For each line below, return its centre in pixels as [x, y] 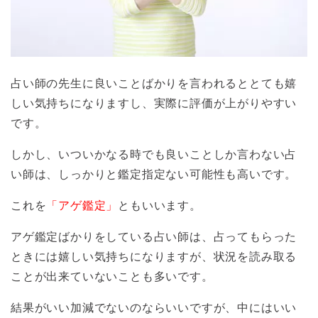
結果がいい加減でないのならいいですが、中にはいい [154, 307]
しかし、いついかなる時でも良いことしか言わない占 [154, 154]
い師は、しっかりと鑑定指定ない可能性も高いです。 [154, 174]
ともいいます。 [160, 205]
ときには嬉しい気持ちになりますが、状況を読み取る [154, 256]
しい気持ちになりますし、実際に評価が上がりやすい [154, 103]
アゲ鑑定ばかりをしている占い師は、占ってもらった [154, 236]
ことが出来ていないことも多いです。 [112, 276]
